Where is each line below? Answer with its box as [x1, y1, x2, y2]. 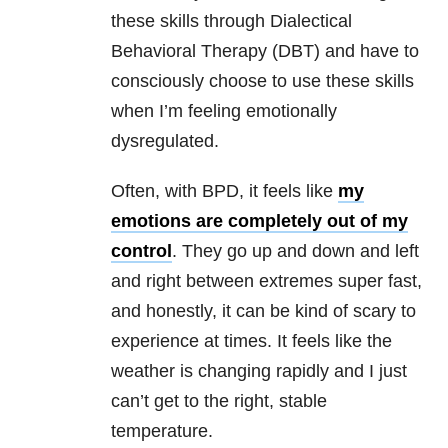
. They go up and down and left [172, 241, 419, 262]
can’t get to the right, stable [111, 391, 327, 412]
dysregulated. [111, 131, 219, 152]
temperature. [111, 421, 213, 442]
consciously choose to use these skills [111, 71, 414, 92]
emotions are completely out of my [111, 211, 408, 232]
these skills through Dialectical [111, 11, 352, 32]
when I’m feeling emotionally [111, 101, 337, 122]
